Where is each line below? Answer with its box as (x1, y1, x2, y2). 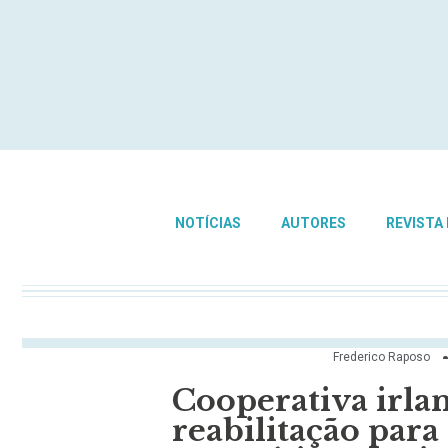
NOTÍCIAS (174, 215, 241, 231)
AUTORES (280, 215, 346, 231)
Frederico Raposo (333, 350, 430, 365)
